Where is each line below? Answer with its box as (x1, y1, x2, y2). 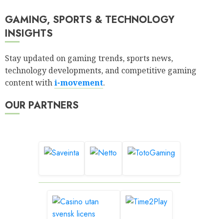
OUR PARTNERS (5, 98, 79, 113)
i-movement (54, 77, 103, 88)
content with (5, 77, 54, 88)
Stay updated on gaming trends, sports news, (5, 53, 173, 64)
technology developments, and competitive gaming (5, 65, 197, 76)
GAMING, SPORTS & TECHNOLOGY (5, 13, 175, 27)
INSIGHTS (5, 26, 53, 41)
